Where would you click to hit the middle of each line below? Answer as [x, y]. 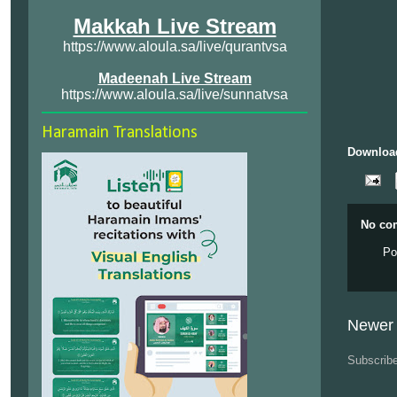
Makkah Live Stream [175, 26]
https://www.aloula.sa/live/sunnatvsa [175, 94]
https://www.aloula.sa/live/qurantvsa [175, 47]
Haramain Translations [120, 133]
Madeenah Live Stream [175, 78]
